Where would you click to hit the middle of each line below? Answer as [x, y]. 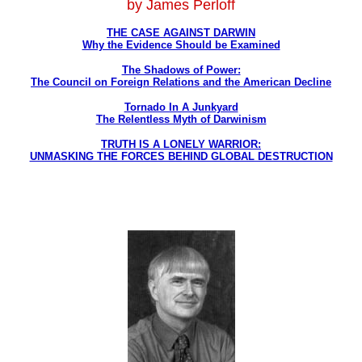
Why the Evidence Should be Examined [181, 45]
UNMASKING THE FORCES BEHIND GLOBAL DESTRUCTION [181, 156]
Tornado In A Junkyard [181, 107]
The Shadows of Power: [181, 70]
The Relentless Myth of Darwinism [181, 119]
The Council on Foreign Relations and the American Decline [181, 82]
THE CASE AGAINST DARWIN [181, 33]
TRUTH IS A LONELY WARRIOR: [181, 144]
